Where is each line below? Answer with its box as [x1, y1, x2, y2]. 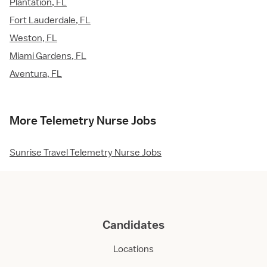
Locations [113, 243, 154, 256]
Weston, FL [10, 32, 57, 45]
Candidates [103, 218, 164, 232]
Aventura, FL [10, 68, 62, 80]
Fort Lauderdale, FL [10, 14, 91, 27]
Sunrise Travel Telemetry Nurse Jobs [10, 147, 162, 159]
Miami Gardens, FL [10, 50, 86, 63]
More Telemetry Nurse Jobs [10, 113, 156, 128]
